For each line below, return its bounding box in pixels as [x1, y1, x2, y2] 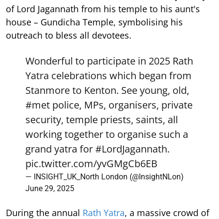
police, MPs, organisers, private [50, 98, 193, 111]
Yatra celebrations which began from [25, 68, 192, 82]
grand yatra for [25, 142, 95, 155]
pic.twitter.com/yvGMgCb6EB [25, 156, 157, 170]
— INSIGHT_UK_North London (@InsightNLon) [25, 172, 184, 181]
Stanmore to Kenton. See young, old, [25, 83, 189, 97]
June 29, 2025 [25, 183, 74, 193]
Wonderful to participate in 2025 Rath [25, 54, 193, 67]
